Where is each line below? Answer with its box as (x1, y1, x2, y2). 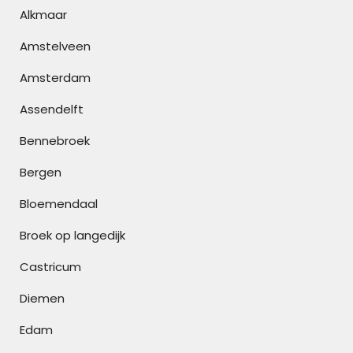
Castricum (20, 258, 81, 275)
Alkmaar (20, 6, 67, 23)
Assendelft (20, 101, 84, 117)
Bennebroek (20, 132, 90, 149)
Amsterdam (20, 69, 91, 86)
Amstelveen (20, 38, 91, 54)
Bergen (20, 164, 61, 180)
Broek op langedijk (20, 227, 125, 243)
